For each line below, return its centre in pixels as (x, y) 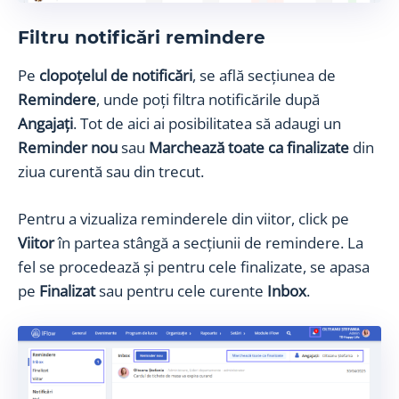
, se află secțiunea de (264, 76)
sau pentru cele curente (183, 291)
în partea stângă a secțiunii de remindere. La (211, 243)
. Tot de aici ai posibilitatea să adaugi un (207, 124)
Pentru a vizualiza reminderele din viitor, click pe (183, 219)
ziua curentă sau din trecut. (111, 172)
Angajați (45, 124)
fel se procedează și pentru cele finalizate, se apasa (194, 267)
